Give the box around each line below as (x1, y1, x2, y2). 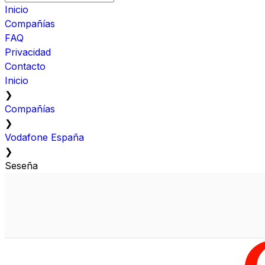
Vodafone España (5, 131, 84, 143)
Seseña (5, 159, 38, 172)
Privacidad (5, 46, 51, 58)
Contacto (5, 60, 46, 72)
